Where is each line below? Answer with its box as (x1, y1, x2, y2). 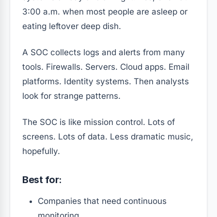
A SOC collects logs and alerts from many (22, 47, 185, 58)
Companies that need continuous (38, 196, 167, 206)
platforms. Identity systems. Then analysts (22, 77, 189, 87)
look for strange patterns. (22, 91, 121, 101)
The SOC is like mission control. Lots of (22, 117, 175, 127)
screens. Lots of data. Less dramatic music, (22, 132, 193, 142)
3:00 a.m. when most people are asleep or (22, 7, 187, 17)
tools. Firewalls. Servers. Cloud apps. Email (22, 62, 189, 72)
